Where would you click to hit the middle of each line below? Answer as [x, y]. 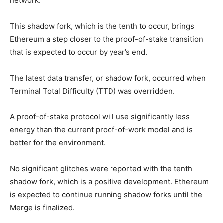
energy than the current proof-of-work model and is [101, 129]
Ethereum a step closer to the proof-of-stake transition [107, 39]
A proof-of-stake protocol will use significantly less [100, 116]
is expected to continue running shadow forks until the [106, 194]
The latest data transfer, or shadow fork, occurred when [108, 78]
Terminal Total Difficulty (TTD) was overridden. [92, 91]
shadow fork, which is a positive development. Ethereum [109, 181]
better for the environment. [58, 142]
